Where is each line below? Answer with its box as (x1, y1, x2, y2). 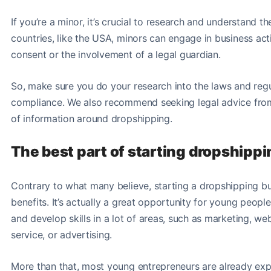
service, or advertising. (11, 228, 115, 241)
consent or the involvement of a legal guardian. (11, 48, 224, 60)
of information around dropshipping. (11, 112, 178, 125)
